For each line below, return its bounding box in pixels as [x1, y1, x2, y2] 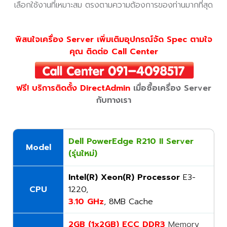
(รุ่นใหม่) [68, 147, 97, 160]
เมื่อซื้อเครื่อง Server [133, 82, 211, 94]
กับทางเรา [96, 94, 131, 106]
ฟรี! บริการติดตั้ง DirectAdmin [16, 82, 133, 94]
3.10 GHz [68, 196, 104, 208]
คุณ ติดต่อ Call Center [69, 46, 158, 58]
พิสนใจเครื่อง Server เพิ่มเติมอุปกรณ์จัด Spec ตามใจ [15, 33, 212, 46]
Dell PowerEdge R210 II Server [68, 135, 194, 147]
